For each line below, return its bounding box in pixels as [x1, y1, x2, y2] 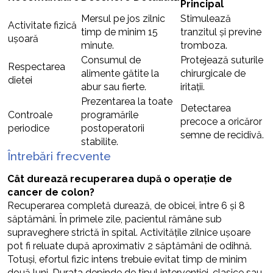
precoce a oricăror [180, 116, 262, 127]
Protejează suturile [180, 54, 263, 66]
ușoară [8, 33, 38, 44]
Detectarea [180, 102, 231, 114]
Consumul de [81, 54, 141, 66]
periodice [8, 122, 49, 134]
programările [81, 109, 138, 121]
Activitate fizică [8, 19, 77, 31]
